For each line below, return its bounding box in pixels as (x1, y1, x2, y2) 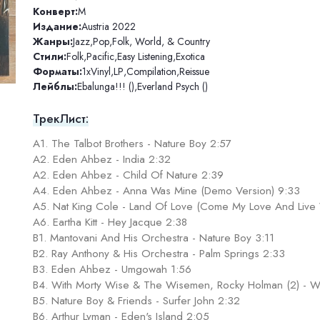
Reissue (179, 64, 209, 79)
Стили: (32, 49, 66, 64)
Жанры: (32, 34, 73, 49)
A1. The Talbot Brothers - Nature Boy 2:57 (32, 136, 231, 152)
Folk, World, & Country (111, 34, 210, 49)
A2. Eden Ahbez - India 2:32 (32, 151, 171, 168)
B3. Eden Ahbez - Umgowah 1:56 (32, 261, 191, 278)
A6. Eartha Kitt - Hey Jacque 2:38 (32, 214, 187, 231)
